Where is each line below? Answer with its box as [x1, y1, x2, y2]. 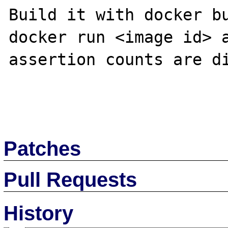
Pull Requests [4, 168, 137, 191]
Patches [4, 137, 81, 160]
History [4, 202, 74, 224]
